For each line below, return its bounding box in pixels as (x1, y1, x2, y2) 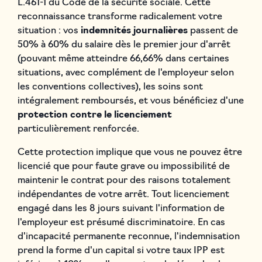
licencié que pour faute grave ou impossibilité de (17, 161, 230, 171)
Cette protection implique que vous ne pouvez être (17, 147, 242, 157)
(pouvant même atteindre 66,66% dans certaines (17, 54, 229, 64)
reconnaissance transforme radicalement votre (17, 12, 222, 22)
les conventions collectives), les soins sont (17, 82, 203, 92)
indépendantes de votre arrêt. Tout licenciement (17, 189, 229, 199)
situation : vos (17, 26, 81, 36)
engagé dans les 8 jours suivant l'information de (17, 204, 225, 213)
